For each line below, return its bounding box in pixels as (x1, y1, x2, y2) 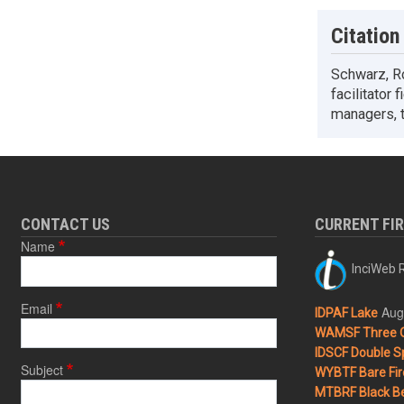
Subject (20, 361, 63, 380)
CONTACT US (20, 215, 110, 234)
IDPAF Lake (314, 306, 378, 321)
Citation (330, 23, 400, 49)
